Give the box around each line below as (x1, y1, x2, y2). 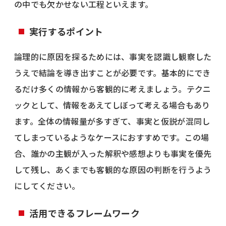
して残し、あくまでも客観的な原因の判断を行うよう (14, 163, 212, 176)
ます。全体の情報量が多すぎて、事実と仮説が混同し (14, 115, 210, 127)
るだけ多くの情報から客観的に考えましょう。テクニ (14, 82, 211, 95)
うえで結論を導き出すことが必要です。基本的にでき (14, 66, 211, 79)
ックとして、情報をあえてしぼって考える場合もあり (14, 98, 210, 111)
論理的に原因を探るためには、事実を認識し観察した (14, 50, 212, 63)
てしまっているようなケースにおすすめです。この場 (14, 131, 209, 143)
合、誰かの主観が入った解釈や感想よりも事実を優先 (14, 147, 212, 159)
